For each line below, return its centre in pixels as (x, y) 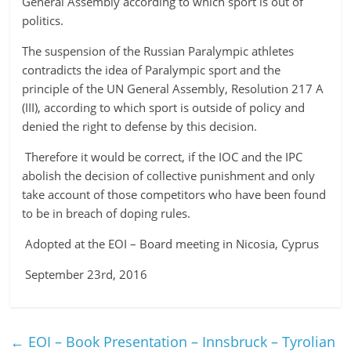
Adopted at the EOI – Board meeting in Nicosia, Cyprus (171, 244)
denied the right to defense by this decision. (140, 126)
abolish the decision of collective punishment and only (169, 175)
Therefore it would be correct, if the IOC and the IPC (163, 157)
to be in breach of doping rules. (107, 213)
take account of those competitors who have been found (174, 194)
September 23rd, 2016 (87, 274)
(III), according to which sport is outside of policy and (164, 107)
